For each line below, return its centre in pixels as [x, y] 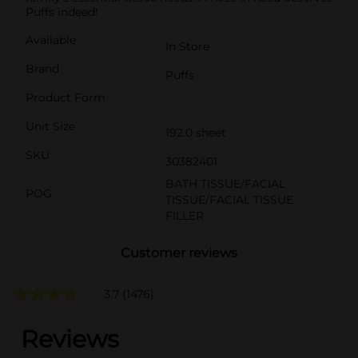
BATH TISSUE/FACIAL [225, 183]
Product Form [66, 97]
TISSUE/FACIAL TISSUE [229, 199]
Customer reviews [179, 253]
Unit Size [50, 126]
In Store [187, 46]
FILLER [185, 215]
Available [51, 40]
